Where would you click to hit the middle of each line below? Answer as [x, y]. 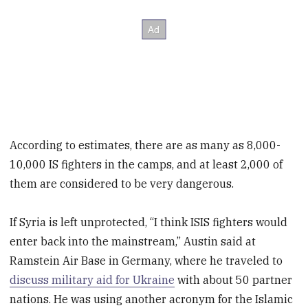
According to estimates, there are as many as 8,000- [145, 145]
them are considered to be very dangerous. [122, 183]
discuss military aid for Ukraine [92, 280]
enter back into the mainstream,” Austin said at [133, 242]
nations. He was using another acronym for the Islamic [152, 299]
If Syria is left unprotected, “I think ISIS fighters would [149, 222]
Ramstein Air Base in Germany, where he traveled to [146, 261]
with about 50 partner [234, 280]
